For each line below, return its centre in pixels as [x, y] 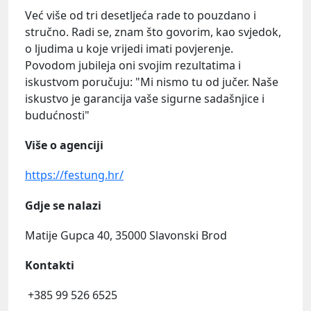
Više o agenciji [64, 145]
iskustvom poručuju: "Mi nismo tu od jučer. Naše [152, 82]
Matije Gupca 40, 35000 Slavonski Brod [126, 235]
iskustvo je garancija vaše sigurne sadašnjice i [145, 98]
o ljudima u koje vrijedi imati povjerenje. [129, 48]
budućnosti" [57, 115]
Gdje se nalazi [63, 205]
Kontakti [50, 265]
